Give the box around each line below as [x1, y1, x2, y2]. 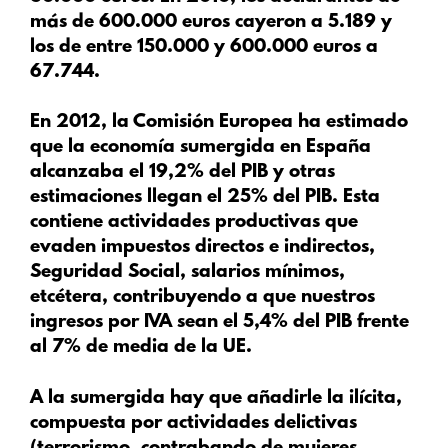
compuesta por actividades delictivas [30, 412, 357, 434]
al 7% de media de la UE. [30, 337, 252, 359]
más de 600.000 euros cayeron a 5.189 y [30, 11, 392, 33]
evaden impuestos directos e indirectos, [30, 237, 375, 259]
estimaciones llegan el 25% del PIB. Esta [30, 187, 380, 209]
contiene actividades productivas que [30, 212, 358, 234]
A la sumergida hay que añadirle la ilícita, [30, 387, 402, 409]
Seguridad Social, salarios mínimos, [30, 262, 345, 284]
